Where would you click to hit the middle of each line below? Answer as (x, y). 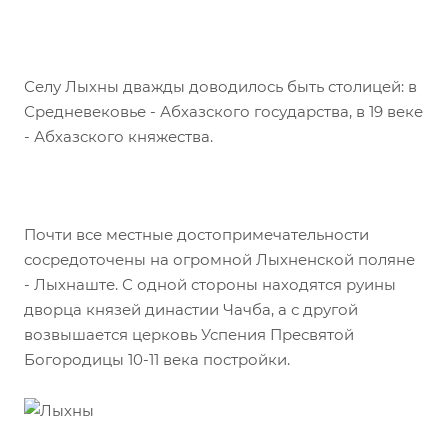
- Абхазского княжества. (118, 136)
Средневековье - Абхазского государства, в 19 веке (223, 111)
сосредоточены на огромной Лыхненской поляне (219, 259)
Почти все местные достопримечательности (196, 234)
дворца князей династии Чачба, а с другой (191, 309)
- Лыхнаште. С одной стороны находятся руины (210, 284)
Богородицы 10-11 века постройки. (157, 359)
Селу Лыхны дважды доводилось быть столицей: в (220, 86)
